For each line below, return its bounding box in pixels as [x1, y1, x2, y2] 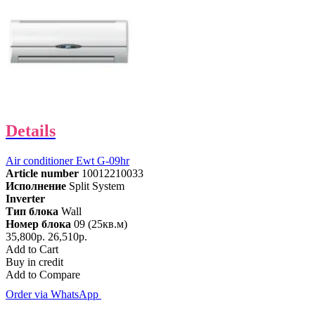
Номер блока [6, 217, 71, 230]
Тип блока [6, 205, 58, 217]
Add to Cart [6, 243, 58, 255]
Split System [69, 179, 124, 192]
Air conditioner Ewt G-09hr [6, 154, 129, 167]
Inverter [6, 192, 45, 205]
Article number [6, 167, 79, 179]
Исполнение [6, 179, 66, 192]
